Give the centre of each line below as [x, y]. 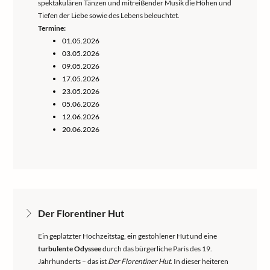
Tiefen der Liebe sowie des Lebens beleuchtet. [109, 15]
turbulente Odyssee [70, 249]
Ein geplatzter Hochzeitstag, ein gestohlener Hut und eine [127, 236]
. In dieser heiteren [199, 261]
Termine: [52, 28]
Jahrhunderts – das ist [73, 261]
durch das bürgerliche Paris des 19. [157, 249]
